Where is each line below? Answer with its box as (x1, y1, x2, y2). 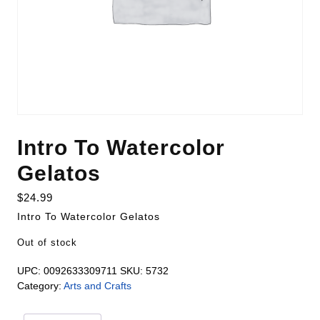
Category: (17, 280, 64, 291)
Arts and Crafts (64, 280, 131, 291)
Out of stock (17, 237, 77, 248)
